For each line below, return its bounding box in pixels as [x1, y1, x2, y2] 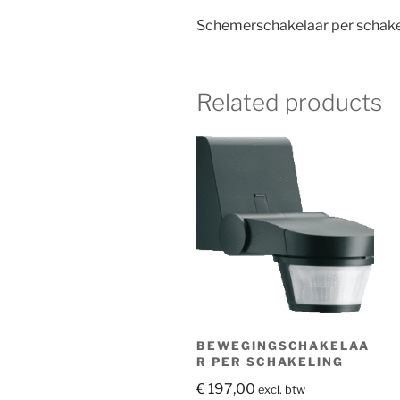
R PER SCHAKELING [196, 354, 345, 369]
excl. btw [258, 382, 305, 396]
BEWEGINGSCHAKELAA [196, 337, 371, 353]
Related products [196, 87, 382, 116]
